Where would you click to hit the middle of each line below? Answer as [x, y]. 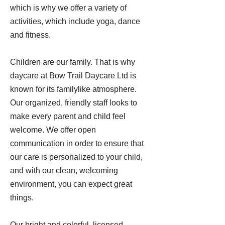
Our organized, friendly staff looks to [74, 103]
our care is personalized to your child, [76, 157]
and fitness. [30, 35]
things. [22, 198]
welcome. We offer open [53, 130]
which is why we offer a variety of [68, 8]
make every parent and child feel [68, 116]
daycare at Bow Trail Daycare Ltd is [73, 76]
